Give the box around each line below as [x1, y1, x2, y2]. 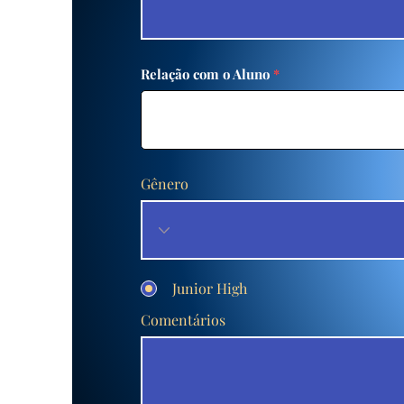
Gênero [141, 174, 188, 193]
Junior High [172, 279, 247, 298]
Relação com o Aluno [141, 65, 270, 83]
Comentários [141, 310, 225, 329]
